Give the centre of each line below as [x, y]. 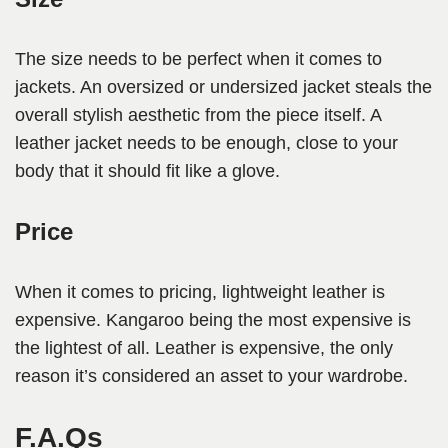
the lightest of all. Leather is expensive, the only [204, 348]
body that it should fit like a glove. [150, 171]
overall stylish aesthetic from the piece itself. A [198, 115]
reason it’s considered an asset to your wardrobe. [214, 376]
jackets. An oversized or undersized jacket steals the [223, 87]
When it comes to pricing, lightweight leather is [200, 292]
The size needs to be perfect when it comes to [198, 59]
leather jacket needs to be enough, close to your [206, 143]
